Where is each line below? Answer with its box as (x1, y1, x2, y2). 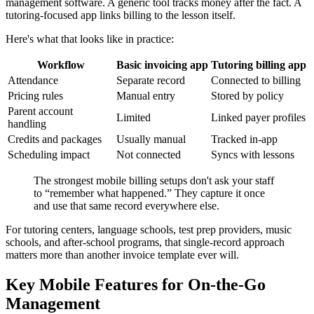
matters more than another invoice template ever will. (6, 249, 239, 261)
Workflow (36, 59, 85, 71)
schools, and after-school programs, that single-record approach (6, 236, 285, 249)
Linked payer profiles (211, 111, 306, 124)
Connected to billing (211, 74, 301, 87)
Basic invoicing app (116, 59, 208, 71)
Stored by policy (211, 90, 284, 102)
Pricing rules (8, 90, 63, 102)
